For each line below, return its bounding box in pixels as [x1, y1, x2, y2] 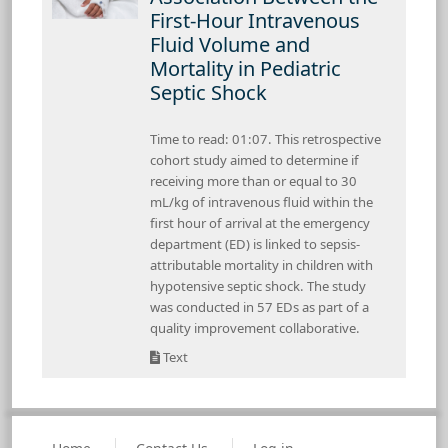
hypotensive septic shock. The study [150, 276, 366, 295]
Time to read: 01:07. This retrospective [150, 129, 381, 148]
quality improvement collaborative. [150, 318, 360, 337]
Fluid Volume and [150, 30, 310, 58]
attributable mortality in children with [150, 255, 373, 274]
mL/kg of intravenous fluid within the [150, 192, 373, 211]
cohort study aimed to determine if [150, 150, 359, 169]
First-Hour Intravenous [150, 6, 360, 34]
